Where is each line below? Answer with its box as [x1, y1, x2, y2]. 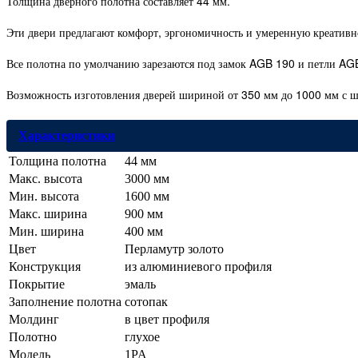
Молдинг [9, 312, 59, 327]
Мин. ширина [9, 225, 84, 239]
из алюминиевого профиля [125, 260, 272, 274]
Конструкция [9, 260, 81, 274]
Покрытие [9, 277, 65, 292]
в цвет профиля [125, 312, 209, 327]
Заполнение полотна [9, 295, 121, 309]
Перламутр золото [125, 242, 224, 257]
